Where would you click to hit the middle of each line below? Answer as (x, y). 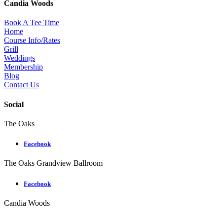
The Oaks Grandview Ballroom (53, 163)
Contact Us (21, 85)
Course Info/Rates (32, 40)
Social (14, 104)
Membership (23, 67)
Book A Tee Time (32, 23)
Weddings (19, 58)
